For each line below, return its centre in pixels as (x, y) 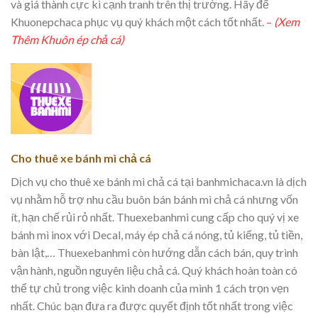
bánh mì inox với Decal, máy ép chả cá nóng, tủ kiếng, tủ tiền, (157, 234)
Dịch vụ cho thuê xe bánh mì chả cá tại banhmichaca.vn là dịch (159, 181)
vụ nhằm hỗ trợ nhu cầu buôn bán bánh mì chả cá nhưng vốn (154, 199)
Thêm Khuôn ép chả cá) (67, 40)
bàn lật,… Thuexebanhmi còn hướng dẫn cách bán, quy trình (154, 252)
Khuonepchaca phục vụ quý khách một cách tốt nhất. (137, 22)
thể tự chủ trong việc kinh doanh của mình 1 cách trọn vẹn (150, 287)
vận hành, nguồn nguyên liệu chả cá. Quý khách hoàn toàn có (154, 270)
